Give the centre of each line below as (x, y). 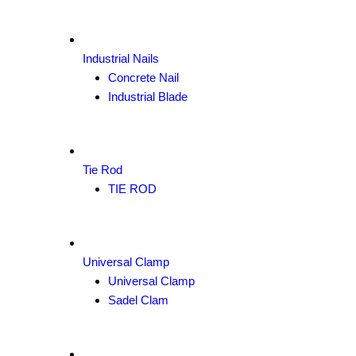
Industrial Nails (121, 58)
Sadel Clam (138, 300)
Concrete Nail (143, 77)
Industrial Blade (148, 97)
